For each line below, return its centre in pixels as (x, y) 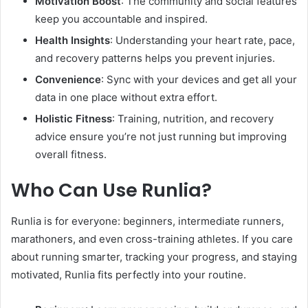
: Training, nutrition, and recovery (193, 119)
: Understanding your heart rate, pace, (202, 41)
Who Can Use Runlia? (111, 190)
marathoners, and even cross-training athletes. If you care (152, 239)
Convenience (68, 80)
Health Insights (73, 41)
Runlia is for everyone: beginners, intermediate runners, (147, 221)
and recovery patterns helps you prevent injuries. (155, 58)
